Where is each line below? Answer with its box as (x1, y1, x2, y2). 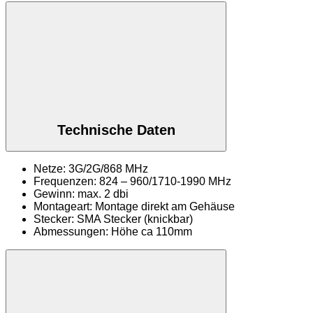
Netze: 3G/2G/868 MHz (34, 163, 148, 175)
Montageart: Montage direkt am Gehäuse (34, 201, 235, 213)
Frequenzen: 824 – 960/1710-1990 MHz (34, 175, 231, 188)
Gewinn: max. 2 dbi (34, 188, 129, 201)
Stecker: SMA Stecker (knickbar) (34, 213, 193, 226)
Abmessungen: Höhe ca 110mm (34, 226, 192, 238)
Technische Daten (57, 122, 175, 138)
